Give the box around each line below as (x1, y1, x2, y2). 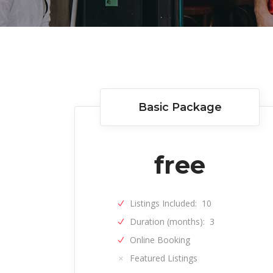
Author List (90, 10, 137, 20)
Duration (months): (129, 216, 205, 227)
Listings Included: (129, 197, 197, 209)
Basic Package (138, 101, 222, 114)
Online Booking (129, 234, 190, 246)
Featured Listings (129, 252, 197, 264)
